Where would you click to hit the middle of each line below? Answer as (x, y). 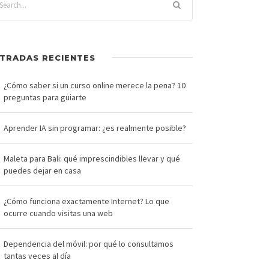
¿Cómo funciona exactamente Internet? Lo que (86, 201)
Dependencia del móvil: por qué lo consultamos (88, 243)
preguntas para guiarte (45, 97)
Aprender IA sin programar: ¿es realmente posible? (95, 128)
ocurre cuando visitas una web (58, 213)
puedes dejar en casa (42, 170)
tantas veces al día (37, 255)
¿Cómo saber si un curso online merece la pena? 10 (94, 85)
